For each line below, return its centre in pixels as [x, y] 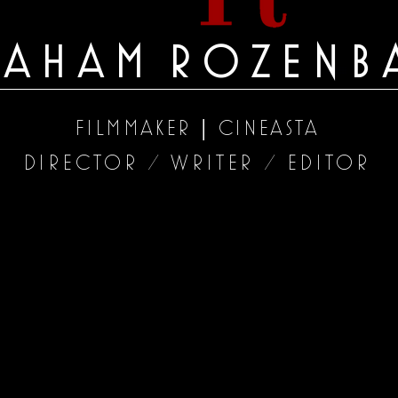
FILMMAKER [137, 128]
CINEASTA [268, 128]
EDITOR [324, 163]
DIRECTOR [86, 163]
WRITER [213, 163]
